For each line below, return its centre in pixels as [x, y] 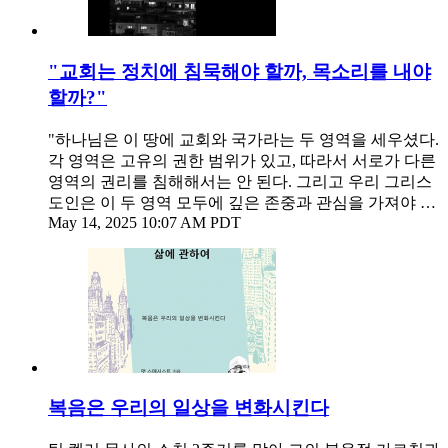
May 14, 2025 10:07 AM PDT [144, 222]
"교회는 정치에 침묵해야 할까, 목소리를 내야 [239, 71]
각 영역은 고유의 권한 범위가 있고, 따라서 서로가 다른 [242, 160]
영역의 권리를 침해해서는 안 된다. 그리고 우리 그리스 [240, 181]
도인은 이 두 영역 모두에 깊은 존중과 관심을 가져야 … [242, 202]
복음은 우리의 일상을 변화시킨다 [188, 408]
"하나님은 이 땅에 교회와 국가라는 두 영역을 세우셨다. [243, 139]
